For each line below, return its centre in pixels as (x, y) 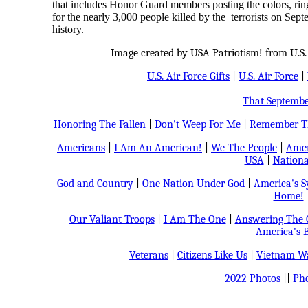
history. (68, 29)
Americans (81, 148)
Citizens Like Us (212, 255)
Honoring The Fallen (100, 124)
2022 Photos (253, 278)
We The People (244, 148)
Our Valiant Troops (112, 219)
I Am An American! (158, 148)
